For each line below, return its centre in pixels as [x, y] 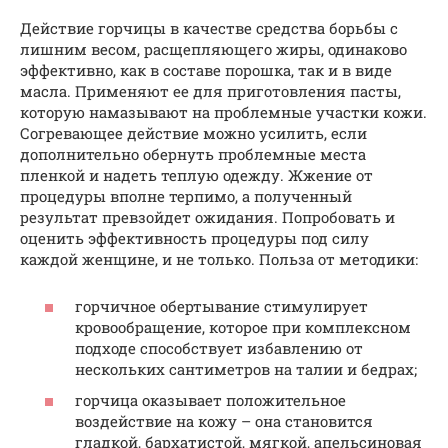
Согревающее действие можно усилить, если [193, 133]
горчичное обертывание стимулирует [221, 305]
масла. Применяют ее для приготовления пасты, [210, 91]
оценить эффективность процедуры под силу [194, 238]
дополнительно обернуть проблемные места [193, 154]
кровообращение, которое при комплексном [243, 326]
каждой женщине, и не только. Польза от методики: [219, 259]
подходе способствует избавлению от [219, 347]
